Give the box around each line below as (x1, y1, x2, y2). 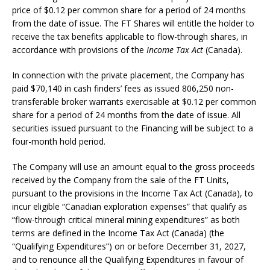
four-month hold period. (12, 136, 105, 147)
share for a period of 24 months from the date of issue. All (12, 109, 240, 121)
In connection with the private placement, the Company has (12, 69, 245, 81)
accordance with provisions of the (12, 44, 146, 55)
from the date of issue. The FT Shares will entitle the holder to (12, 17, 254, 29)
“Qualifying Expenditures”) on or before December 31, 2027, (12, 240, 246, 252)
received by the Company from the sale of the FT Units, (12, 174, 229, 186)
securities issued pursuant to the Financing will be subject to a (12, 122, 253, 134)
